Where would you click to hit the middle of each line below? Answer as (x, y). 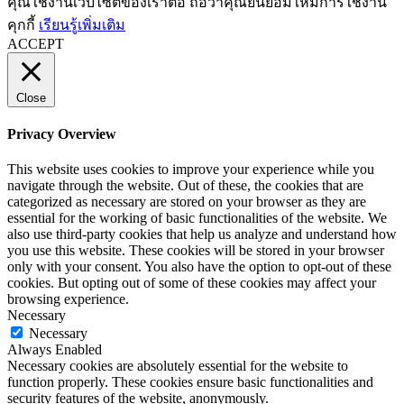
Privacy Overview (62, 133)
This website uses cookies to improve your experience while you (191, 170)
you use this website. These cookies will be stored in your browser (196, 251)
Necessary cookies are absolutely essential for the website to (178, 366)
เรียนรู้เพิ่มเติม (82, 24)
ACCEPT (36, 43)
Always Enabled (55, 350)
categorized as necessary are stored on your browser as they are (187, 202)
